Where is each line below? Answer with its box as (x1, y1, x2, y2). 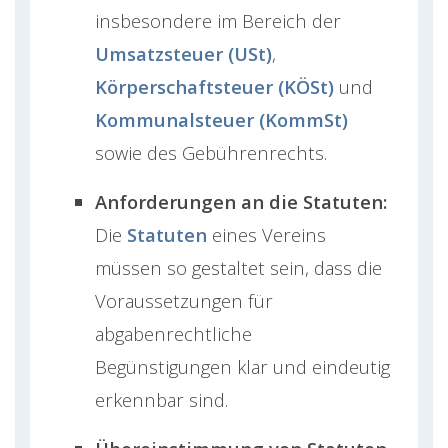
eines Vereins (207, 222, 326, 248)
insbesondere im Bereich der (95, 8, 341, 34)
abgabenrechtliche (95, 321, 252, 347)
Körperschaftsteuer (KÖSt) (95, 74, 334, 100)
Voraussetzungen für (95, 288, 273, 314)
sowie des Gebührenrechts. (95, 140, 327, 166)
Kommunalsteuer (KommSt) (95, 107, 348, 133)
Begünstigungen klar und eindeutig (95, 354, 390, 380)
